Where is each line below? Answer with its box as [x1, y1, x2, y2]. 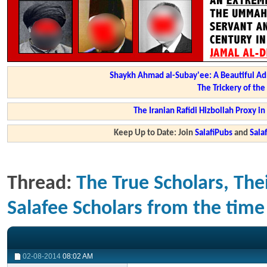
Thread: [7, 173, 76, 194]
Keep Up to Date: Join [114, 129, 195, 138]
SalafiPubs [195, 129, 233, 138]
